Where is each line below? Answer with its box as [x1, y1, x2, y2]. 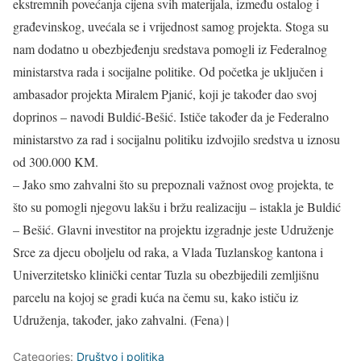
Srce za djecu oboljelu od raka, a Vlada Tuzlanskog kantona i [13, 243, 323, 261]
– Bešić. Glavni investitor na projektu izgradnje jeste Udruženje [13, 221, 334, 239]
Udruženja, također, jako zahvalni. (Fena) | [13, 311, 229, 329]
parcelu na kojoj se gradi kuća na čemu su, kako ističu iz [13, 288, 298, 306]
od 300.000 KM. [13, 153, 98, 171]
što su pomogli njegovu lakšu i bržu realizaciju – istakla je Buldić [13, 198, 341, 216]
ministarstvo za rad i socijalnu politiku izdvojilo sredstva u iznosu [13, 131, 340, 148]
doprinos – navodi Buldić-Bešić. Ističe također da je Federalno [13, 108, 329, 126]
